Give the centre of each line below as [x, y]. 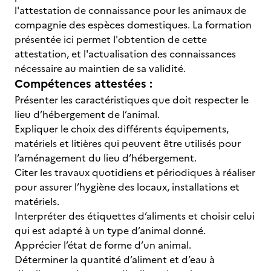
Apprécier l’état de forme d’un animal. [103, 245]
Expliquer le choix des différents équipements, [122, 129]
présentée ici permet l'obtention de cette [111, 39]
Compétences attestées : [83, 84]
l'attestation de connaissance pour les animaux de [130, 10]
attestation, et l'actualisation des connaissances [125, 54]
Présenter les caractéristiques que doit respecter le [132, 100]
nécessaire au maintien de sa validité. [100, 68]
